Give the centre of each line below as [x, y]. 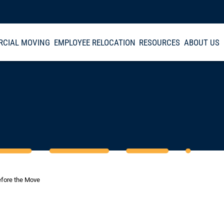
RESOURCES [160, 42]
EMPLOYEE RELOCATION [94, 42]
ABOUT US [201, 42]
